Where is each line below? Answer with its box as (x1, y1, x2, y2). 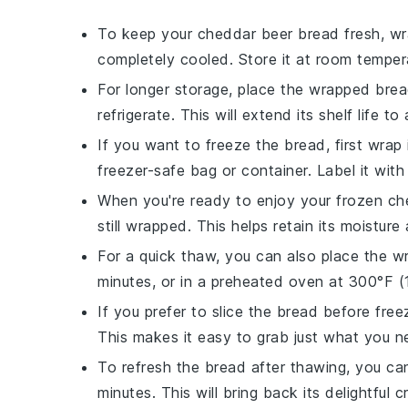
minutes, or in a (97, 272, 211, 291)
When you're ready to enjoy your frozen (97, 191, 388, 209)
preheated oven (210, 272, 324, 291)
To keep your (97, 25, 198, 43)
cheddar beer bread (197, 25, 340, 43)
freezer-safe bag (97, 161, 217, 179)
